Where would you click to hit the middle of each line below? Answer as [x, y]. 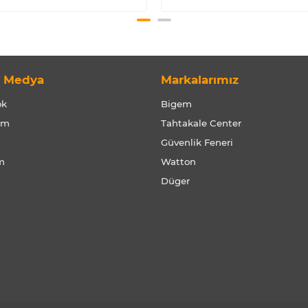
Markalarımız [200, 80]
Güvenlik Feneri [197, 142]
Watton [178, 162]
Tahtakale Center [201, 123]
